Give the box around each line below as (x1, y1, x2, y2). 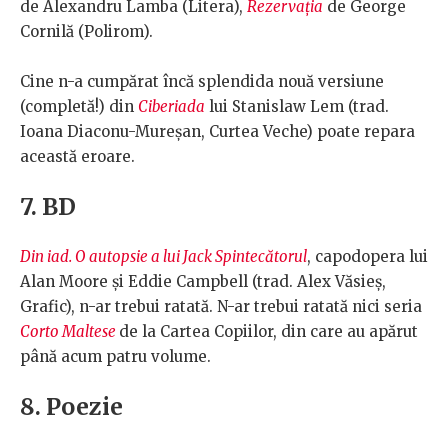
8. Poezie (20, 392, 123, 422)
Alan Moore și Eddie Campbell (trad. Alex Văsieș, (20, 272, 386, 292)
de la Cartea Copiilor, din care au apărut (119, 322, 418, 342)
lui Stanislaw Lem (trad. (205, 97, 389, 117)
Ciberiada (138, 97, 205, 117)
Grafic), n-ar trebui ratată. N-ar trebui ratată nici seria (20, 297, 422, 317)
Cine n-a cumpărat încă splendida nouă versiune (20, 72, 384, 92)
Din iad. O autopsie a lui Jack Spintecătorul (20, 247, 307, 267)
